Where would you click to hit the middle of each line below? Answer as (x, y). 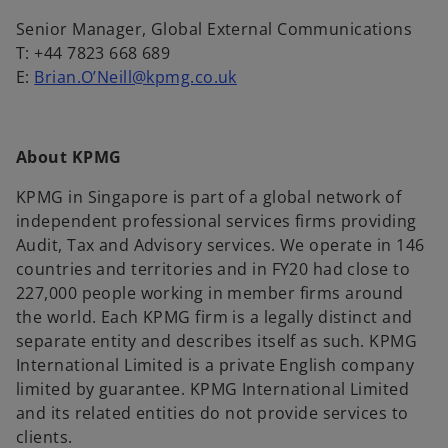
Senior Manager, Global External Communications (216, 29)
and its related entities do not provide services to (212, 413)
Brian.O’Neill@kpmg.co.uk (135, 77)
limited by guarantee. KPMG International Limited (213, 389)
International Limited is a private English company (215, 365)
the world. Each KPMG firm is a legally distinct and (214, 317)
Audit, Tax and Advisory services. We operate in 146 (220, 245)
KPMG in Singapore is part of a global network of (209, 197)
